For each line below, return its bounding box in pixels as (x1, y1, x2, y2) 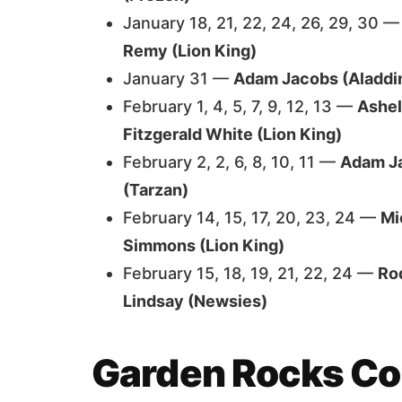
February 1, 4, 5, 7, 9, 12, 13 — (123, 97, 357, 116)
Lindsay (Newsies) (123, 292, 267, 310)
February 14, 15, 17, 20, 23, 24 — (123, 208, 380, 227)
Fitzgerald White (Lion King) (123, 125, 342, 144)
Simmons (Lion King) (123, 236, 284, 255)
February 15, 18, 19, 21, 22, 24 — (123, 264, 378, 283)
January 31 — (123, 69, 233, 88)
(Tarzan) (123, 180, 188, 199)
